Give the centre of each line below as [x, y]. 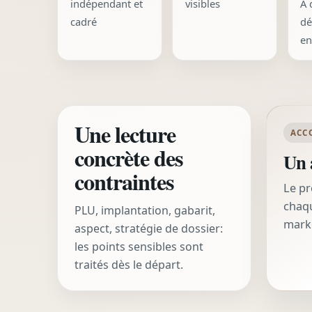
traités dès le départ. [129, 265]
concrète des [129, 158]
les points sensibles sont [139, 247]
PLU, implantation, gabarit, [145, 211]
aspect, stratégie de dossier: [149, 229]
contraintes [125, 182]
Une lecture [125, 134]
